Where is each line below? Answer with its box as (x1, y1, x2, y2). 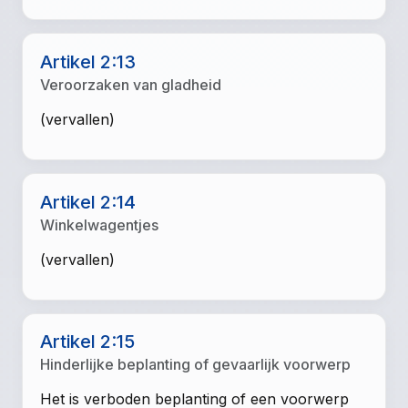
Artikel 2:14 (40, 190, 137, 213)
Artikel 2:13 (40, 50, 137, 73)
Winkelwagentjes (40, 215, 159, 234)
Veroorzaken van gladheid (40, 75, 222, 94)
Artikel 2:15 (40, 331, 136, 353)
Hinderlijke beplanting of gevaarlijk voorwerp (40, 355, 352, 374)
